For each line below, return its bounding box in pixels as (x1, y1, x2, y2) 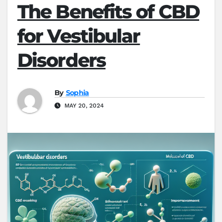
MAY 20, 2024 (62, 102, 104, 110)
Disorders (17, 49, 106, 72)
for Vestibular (17, 24, 140, 48)
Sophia (65, 88, 89, 98)
